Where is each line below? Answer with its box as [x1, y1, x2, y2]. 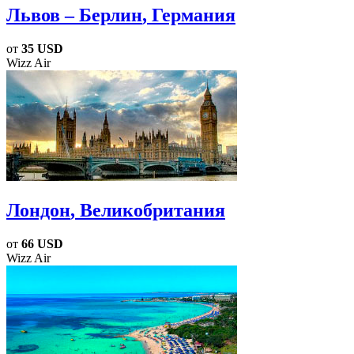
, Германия [142, 5, 235, 26]
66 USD [21, 237, 63, 251]
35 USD [21, 42, 63, 56]
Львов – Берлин [6, 5, 142, 26]
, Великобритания [70, 200, 225, 221]
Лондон [6, 200, 70, 221]
